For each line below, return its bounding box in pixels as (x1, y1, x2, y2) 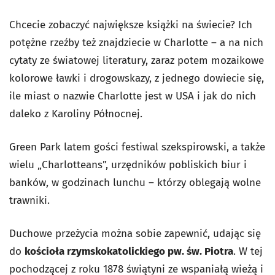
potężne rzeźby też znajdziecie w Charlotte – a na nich (9, 36, 263, 49)
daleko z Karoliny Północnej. (9, 107, 142, 120)
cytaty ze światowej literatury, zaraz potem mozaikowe (9, 53, 264, 67)
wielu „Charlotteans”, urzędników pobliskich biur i (9, 158, 247, 171)
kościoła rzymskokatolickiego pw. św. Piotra (25, 244, 233, 258)
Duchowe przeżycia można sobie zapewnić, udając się (9, 227, 261, 240)
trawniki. (9, 193, 50, 207)
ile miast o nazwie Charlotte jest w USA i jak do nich (9, 89, 256, 103)
